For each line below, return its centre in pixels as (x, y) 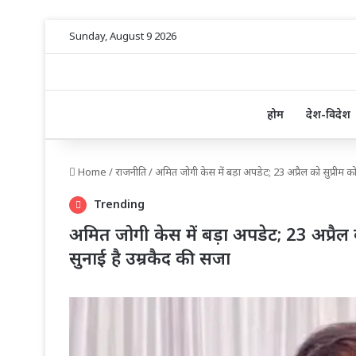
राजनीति (131, 172)
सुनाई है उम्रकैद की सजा (150, 258)
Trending (118, 204)
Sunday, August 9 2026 (123, 36)
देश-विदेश (328, 114)
